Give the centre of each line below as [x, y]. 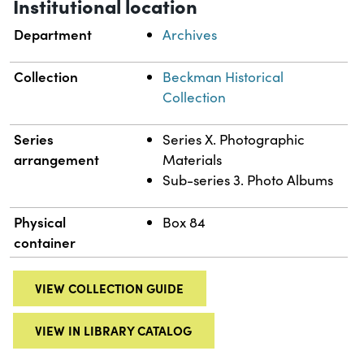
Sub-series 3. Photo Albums [248, 180]
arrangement [57, 160]
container [45, 243]
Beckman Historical [223, 77]
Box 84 [184, 223]
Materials [193, 160]
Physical [40, 222]
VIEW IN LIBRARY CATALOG [114, 330]
